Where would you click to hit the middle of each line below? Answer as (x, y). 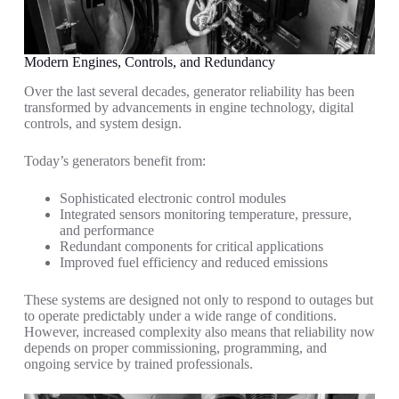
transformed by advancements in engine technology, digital (188, 107)
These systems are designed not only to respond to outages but (198, 299)
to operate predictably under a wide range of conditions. (180, 315)
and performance (106, 230)
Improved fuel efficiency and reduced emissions (193, 262)
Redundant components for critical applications (191, 246)
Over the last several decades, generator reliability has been (189, 91)
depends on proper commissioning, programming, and (175, 347)
